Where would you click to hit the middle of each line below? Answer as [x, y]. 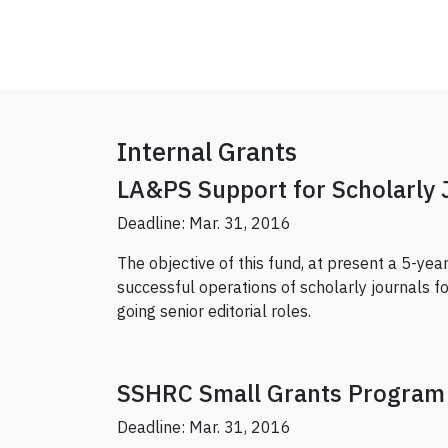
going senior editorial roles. [214, 311]
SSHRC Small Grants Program [281, 393]
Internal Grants [207, 152]
